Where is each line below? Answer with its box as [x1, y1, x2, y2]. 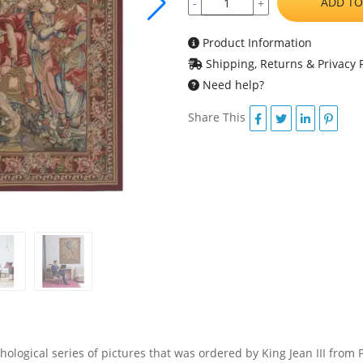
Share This [187, 109, 246, 125]
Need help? [199, 77, 264, 92]
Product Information [199, 35, 312, 50]
